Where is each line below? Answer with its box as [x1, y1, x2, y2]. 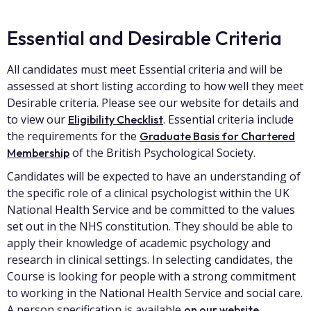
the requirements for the [7, 128, 140, 144]
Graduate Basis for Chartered [140, 129, 295, 143]
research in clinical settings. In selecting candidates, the [7, 252, 293, 267]
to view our [7, 112, 68, 127]
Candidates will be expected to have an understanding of [7, 169, 301, 184]
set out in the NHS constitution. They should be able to [7, 219, 293, 234]
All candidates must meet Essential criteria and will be [7, 62, 283, 77]
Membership [7, 146, 69, 160]
